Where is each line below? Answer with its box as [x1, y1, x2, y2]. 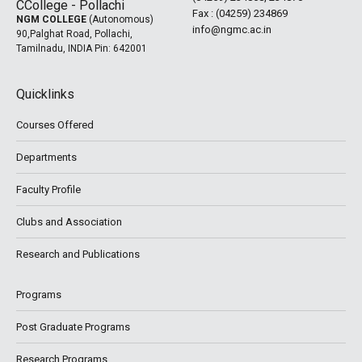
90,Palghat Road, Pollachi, [16, 28, 133, 40]
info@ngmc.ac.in [192, 23, 271, 36]
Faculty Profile [16, 183, 81, 196]
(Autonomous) [89, 14, 154, 25]
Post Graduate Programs [16, 321, 130, 333]
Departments [16, 151, 77, 163]
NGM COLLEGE [16, 14, 89, 25]
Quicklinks [16, 86, 74, 102]
